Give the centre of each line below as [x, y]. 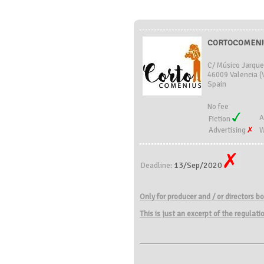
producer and [189, 197]
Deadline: [157, 166]
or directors [235, 197]
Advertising [228, 130]
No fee [218, 107]
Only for [154, 197]
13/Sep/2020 [199, 165]
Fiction [220, 119]
